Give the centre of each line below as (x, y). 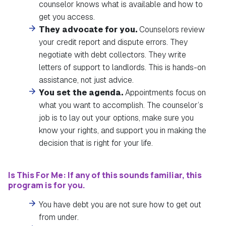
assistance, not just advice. (87, 80)
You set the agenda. (82, 93)
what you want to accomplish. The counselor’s (121, 105)
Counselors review (172, 30)
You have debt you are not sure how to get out (120, 205)
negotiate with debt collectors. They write (113, 55)
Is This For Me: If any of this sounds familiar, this (105, 175)
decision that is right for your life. (96, 143)
